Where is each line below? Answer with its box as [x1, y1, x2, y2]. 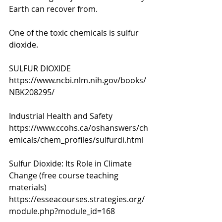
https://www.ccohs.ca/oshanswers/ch [9, 122, 148, 133]
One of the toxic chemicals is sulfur [9, 27, 141, 38]
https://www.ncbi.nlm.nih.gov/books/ [9, 75, 146, 86]
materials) [9, 182, 49, 193]
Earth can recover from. [9, 3, 100, 14]
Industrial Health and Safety [9, 111, 114, 121]
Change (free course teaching [9, 170, 120, 181]
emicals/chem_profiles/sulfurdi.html [9, 134, 144, 145]
